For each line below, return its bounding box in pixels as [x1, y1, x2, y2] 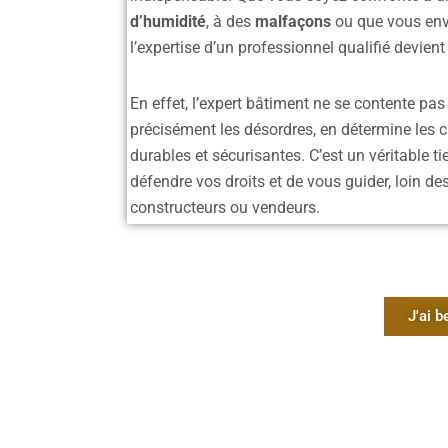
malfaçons [255, 12, 331, 31]
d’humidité [130, 12, 206, 31]
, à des [206, 12, 255, 31]
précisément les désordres [130, 120, 313, 139]
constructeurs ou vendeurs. [130, 198, 320, 217]
